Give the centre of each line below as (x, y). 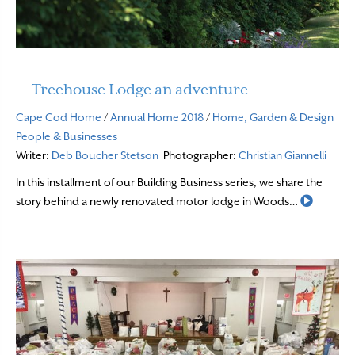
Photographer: (198, 156)
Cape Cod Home (59, 118)
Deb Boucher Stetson (105, 156)
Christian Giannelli (284, 156)
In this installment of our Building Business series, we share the (169, 183)
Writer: (34, 156)
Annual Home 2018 (157, 118)
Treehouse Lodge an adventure (140, 90)
